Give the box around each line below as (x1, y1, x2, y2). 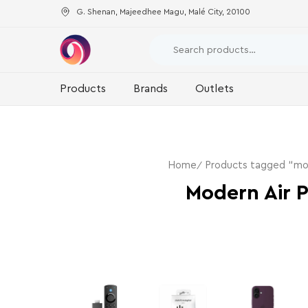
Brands (133, 83, 168, 94)
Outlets (195, 83, 234, 94)
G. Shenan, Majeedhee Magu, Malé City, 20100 (76, 7, 250, 16)
